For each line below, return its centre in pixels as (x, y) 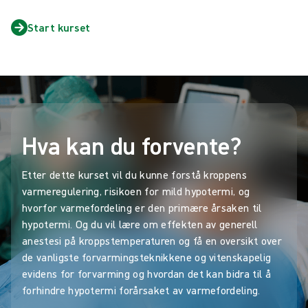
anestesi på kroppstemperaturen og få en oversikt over (152, 240)
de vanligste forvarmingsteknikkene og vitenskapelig (147, 257)
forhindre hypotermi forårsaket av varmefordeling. (141, 290)
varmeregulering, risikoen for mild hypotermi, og (136, 191)
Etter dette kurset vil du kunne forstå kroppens (135, 174)
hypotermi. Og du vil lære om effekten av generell (140, 224)
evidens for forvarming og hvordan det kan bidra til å (146, 273)
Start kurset (59, 27)
